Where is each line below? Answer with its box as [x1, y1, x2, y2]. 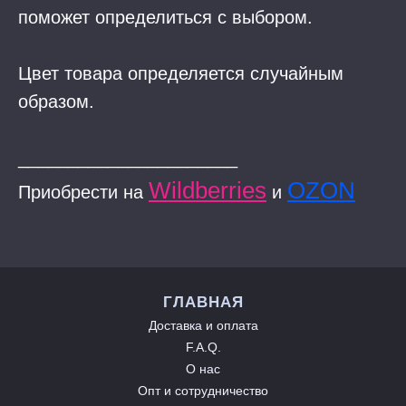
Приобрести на [18, 182, 149, 203]
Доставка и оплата [148, 318, 258, 333]
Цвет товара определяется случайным [18, 63, 343, 84]
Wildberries [149, 177, 266, 205]
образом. [18, 92, 94, 112]
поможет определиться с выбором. [18, 7, 313, 28]
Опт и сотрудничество [138, 383, 268, 399]
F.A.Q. [185, 340, 221, 355]
